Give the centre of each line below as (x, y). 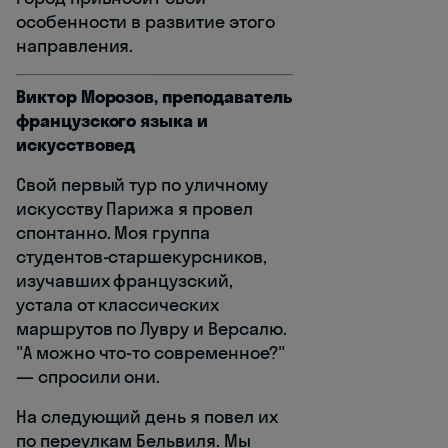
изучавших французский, (124, 280)
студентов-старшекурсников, (141, 256)
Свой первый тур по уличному (142, 184)
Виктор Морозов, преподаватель (154, 96)
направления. (75, 45)
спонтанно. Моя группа (113, 232)
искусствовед (76, 144)
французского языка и (112, 120)
